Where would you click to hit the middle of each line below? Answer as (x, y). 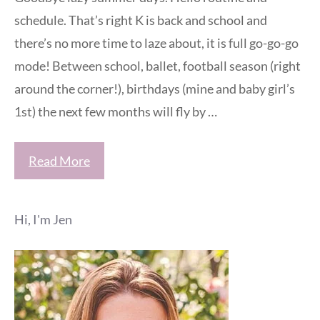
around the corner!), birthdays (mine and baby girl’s (155, 88)
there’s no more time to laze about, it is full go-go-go (156, 42)
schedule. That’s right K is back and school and (141, 20)
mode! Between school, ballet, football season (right (157, 65)
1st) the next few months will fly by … (116, 111)
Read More (59, 160)
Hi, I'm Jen (43, 219)
